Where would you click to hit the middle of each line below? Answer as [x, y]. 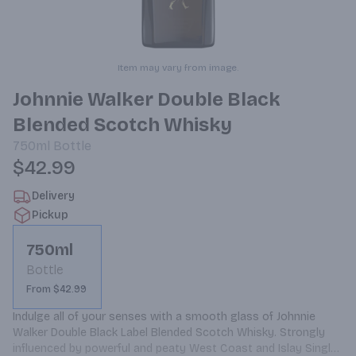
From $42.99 [56, 289]
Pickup [50, 215]
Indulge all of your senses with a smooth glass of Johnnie [164, 317]
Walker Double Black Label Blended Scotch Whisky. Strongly [169, 333]
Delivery [53, 196]
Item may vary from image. [178, 68]
